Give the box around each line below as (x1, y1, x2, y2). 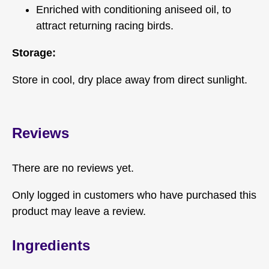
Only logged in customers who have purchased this (12, 189, 256, 201)
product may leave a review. (12, 205, 146, 217)
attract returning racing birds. (36, 19, 174, 32)
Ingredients (12, 237, 90, 253)
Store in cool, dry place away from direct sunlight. (12, 73, 247, 86)
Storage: (12, 46, 56, 59)
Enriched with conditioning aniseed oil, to (36, 3, 231, 16)
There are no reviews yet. (12, 162, 134, 174)
